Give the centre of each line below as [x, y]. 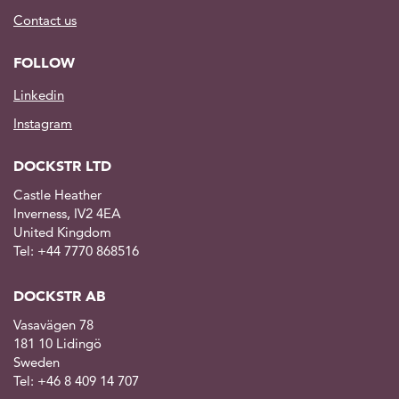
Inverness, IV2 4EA [67, 213]
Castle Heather [57, 194]
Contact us [45, 20]
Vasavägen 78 [53, 324]
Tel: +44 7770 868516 [76, 250]
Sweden [37, 362]
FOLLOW [44, 63]
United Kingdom [62, 232]
